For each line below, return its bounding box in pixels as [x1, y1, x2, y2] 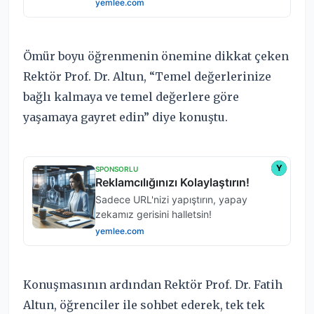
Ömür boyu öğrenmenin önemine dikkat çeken [23, 48, 289, 63]
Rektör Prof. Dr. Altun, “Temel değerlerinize [23, 69, 271, 83]
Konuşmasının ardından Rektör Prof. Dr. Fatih [23, 277, 282, 292]
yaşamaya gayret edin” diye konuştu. [23, 109, 228, 124]
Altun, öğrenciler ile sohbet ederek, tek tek [23, 297, 265, 312]
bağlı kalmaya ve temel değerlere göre [23, 89, 239, 104]
